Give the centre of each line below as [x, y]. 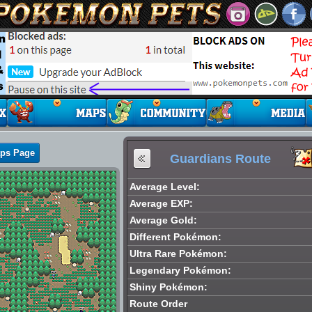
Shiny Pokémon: [169, 287]
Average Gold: [163, 220]
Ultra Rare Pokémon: [178, 253]
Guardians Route [220, 159]
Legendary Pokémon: [180, 270]
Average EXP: [161, 203]
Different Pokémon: [175, 237]
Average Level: [165, 187]
